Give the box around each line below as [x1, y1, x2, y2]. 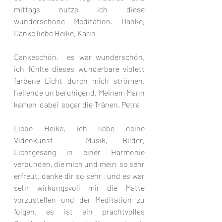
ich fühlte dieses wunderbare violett [14, 64, 145, 74]
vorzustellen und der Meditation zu [14, 195, 145, 205]
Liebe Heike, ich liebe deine [14, 123, 145, 133]
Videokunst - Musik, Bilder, [14, 135, 145, 145]
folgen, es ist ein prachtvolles [14, 207, 145, 217]
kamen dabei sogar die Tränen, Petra [14, 100, 140, 110]
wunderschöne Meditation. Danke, [14, 16, 145, 26]
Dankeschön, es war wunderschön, [14, 52, 145, 62]
